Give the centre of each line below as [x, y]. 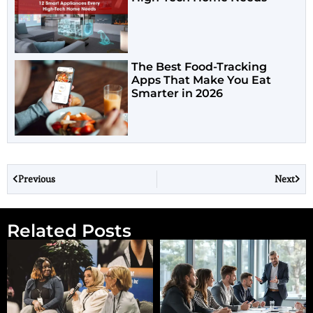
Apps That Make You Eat [202, 80]
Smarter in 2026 [177, 94]
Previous [37, 179]
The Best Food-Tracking [199, 67]
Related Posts [69, 231]
